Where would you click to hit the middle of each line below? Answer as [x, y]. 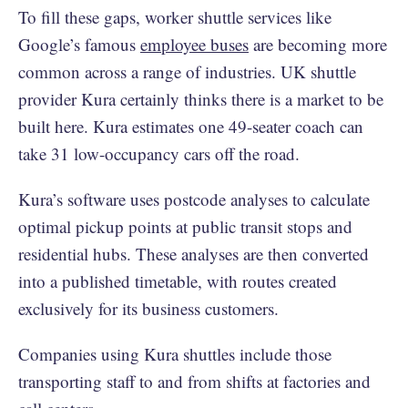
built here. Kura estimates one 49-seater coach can [191, 126]
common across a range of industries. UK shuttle [187, 71]
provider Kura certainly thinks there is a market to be [201, 98]
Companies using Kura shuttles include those [175, 353]
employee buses [194, 44]
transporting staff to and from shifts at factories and [194, 381]
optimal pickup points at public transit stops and [185, 226]
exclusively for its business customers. [148, 308]
